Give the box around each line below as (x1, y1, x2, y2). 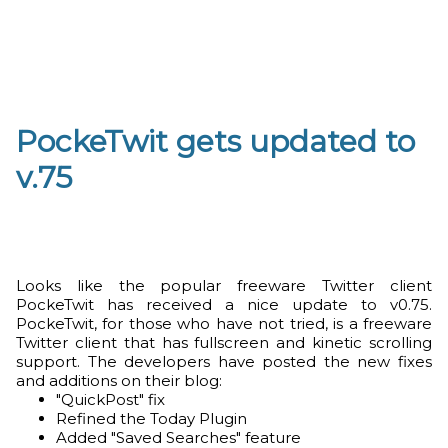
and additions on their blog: (16, 371, 222, 390)
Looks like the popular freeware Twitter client (16, 276, 432, 295)
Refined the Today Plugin (56, 409, 247, 428)
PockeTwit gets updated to (16, 123, 415, 160)
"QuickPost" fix (56, 390, 165, 409)
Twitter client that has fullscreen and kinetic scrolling (16, 333, 432, 352)
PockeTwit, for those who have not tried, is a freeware (16, 314, 432, 333)
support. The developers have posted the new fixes (16, 352, 432, 371)
